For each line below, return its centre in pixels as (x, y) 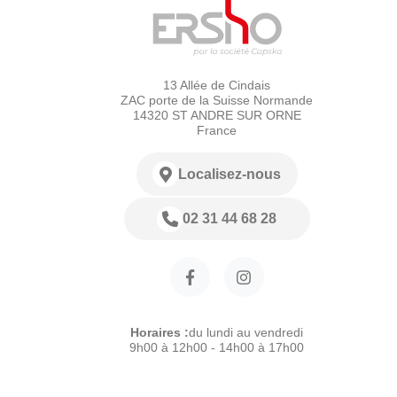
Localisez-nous (229, 174)
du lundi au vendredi (246, 333)
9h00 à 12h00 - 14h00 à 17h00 (217, 348)
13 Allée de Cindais (217, 86)
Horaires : (160, 333)
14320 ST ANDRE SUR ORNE (217, 116)
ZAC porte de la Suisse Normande (217, 101)
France (217, 131)
